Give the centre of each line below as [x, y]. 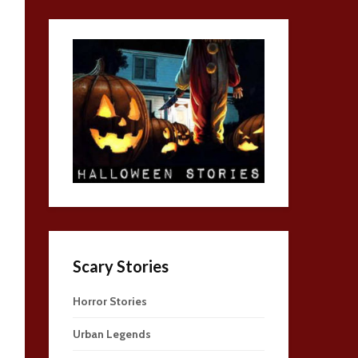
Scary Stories [121, 266]
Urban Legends [112, 334]
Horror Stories [110, 301]
